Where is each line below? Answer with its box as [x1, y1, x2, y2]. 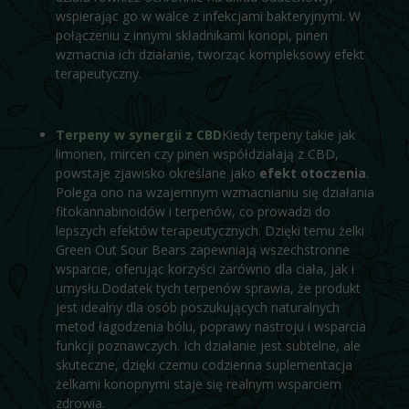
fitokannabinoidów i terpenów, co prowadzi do [55, 202, 330, 220]
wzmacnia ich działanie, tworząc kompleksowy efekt [55, 46, 364, 63]
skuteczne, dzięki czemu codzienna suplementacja [55, 355, 352, 373]
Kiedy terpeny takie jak [221, 125, 355, 143]
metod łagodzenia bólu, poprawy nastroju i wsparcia [55, 317, 366, 335]
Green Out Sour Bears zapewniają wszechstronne [55, 240, 350, 258]
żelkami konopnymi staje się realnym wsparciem [55, 374, 341, 393]
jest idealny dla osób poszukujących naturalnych [55, 298, 340, 316]
